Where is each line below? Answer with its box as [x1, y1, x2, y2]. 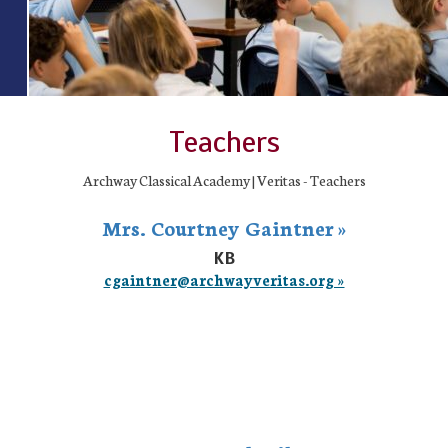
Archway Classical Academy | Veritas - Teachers [82, 170, 366, 190]
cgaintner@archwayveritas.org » [103, 269, 345, 290]
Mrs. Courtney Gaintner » [101, 213, 347, 241]
